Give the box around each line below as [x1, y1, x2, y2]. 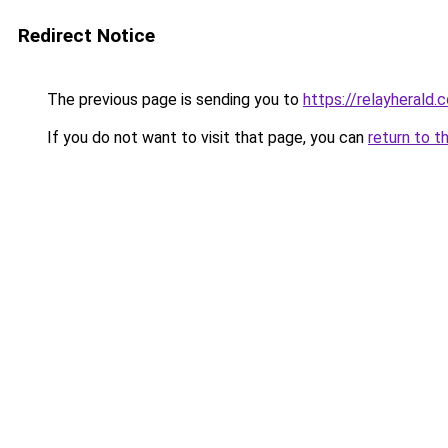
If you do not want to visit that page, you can [43, 128, 368, 147]
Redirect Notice [18, 24, 155, 47]
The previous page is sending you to [43, 90, 303, 109]
